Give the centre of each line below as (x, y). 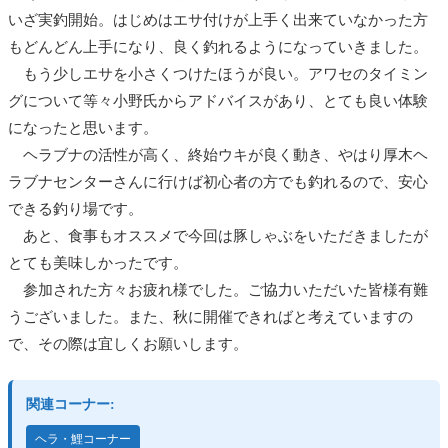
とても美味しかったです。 (98, 263)
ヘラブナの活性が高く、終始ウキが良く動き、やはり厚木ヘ (218, 155)
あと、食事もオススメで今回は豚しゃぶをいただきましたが (218, 236)
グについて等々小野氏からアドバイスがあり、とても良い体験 (218, 101)
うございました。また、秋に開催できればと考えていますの (210, 317)
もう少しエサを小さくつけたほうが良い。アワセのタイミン (218, 74)
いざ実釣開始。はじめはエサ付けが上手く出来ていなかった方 (218, 20)
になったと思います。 (83, 128)
